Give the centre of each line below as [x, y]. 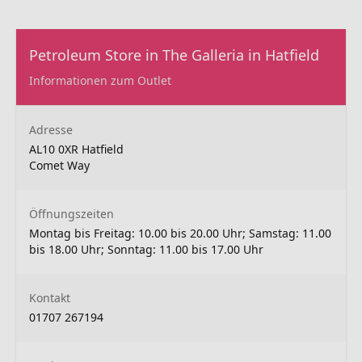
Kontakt [50, 298]
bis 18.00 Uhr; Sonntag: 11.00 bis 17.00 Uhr [146, 249]
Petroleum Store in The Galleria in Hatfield [174, 55]
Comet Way [59, 165]
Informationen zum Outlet [100, 80]
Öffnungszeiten [72, 214]
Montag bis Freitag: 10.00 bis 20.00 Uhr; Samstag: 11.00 [180, 233]
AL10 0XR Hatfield [76, 149]
